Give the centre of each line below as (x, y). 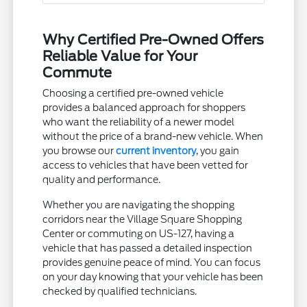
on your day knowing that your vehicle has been (153, 277)
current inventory (156, 151)
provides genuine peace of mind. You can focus (152, 263)
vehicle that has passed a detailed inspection (148, 248)
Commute (77, 73)
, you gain (218, 151)
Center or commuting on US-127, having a (139, 234)
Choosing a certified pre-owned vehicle (133, 94)
